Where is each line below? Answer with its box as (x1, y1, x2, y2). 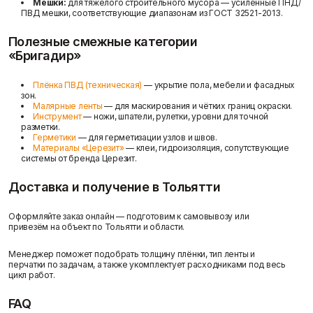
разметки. (21, 121, 60, 132)
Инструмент (33, 110, 82, 122)
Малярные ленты (33, 100, 103, 111)
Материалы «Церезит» (33, 142, 124, 153)
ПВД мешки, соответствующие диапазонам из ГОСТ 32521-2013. (21, 7, 283, 18)
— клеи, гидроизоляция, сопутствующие (124, 142, 289, 153)
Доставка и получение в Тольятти (8, 179, 221, 194)
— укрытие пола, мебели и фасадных (142, 79, 296, 90)
